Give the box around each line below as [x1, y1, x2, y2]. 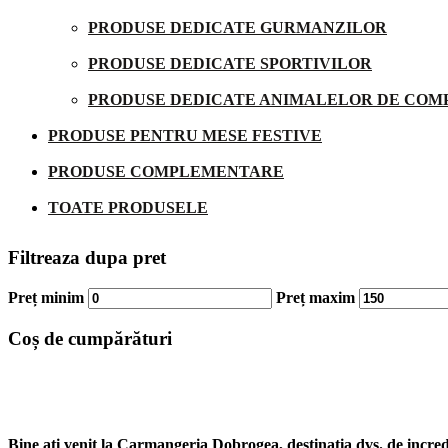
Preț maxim [276, 288, 355, 306]
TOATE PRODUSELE [48, 198, 208, 216]
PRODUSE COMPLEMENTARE [48, 162, 284, 180]
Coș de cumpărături [8, 327, 172, 349]
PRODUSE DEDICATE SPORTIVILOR [88, 54, 372, 72]
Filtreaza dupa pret [8, 247, 166, 269]
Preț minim [8, 288, 84, 306]
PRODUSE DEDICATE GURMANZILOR [88, 18, 387, 36]
